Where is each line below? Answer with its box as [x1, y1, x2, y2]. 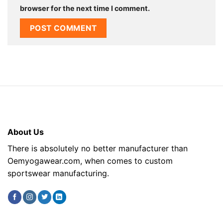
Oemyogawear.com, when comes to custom [7, 156, 173, 166]
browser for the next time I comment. [20, 3, 150, 12]
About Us [7, 127, 44, 137]
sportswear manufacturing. [7, 168, 109, 179]
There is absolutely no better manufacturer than [7, 143, 188, 154]
